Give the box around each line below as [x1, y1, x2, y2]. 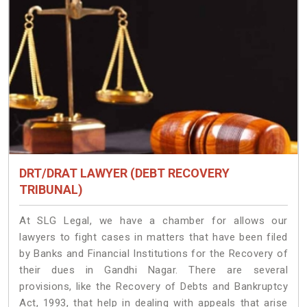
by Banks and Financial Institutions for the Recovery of [19, 247, 288, 260]
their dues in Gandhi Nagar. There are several [19, 264, 288, 277]
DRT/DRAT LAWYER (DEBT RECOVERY [19, 166, 230, 181]
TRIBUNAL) [19, 182, 83, 197]
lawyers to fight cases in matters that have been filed [19, 231, 288, 244]
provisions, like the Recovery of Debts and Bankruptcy [19, 280, 288, 293]
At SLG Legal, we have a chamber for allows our [19, 214, 288, 228]
